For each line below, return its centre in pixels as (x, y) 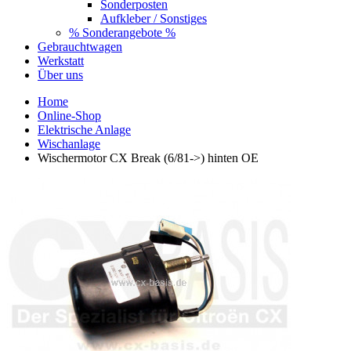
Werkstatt (61, 60)
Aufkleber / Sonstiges (154, 18)
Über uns (60, 74)
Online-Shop (69, 115)
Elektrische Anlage (84, 129)
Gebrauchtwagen (80, 46)
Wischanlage (69, 143)
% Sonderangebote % (122, 32)
